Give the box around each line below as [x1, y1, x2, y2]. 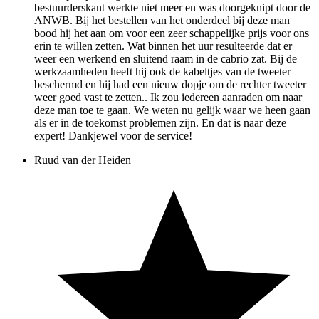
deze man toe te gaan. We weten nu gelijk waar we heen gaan [34, 104, 310, 117]
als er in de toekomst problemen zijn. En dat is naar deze [34, 117, 286, 130]
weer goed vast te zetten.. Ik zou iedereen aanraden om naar [34, 91, 302, 104]
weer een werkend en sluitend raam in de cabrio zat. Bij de [34, 53, 297, 66]
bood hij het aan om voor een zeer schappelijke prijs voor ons [34, 27, 309, 40]
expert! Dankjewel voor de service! [34, 130, 192, 142]
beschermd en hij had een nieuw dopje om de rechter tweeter [34, 78, 306, 91]
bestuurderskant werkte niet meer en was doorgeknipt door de [34, 1, 310, 14]
